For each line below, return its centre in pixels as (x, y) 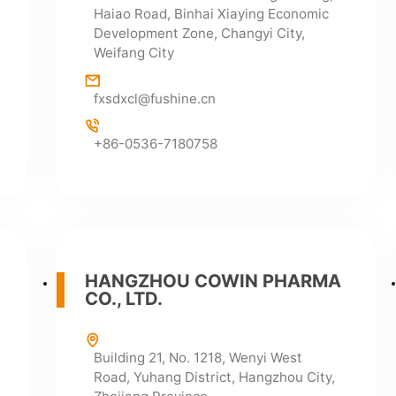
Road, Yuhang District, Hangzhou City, (214, 377)
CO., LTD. (123, 299)
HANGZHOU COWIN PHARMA (213, 281)
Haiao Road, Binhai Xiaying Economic (211, 14)
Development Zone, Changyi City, (199, 34)
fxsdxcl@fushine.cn (154, 98)
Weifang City (133, 53)
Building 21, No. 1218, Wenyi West (198, 358)
